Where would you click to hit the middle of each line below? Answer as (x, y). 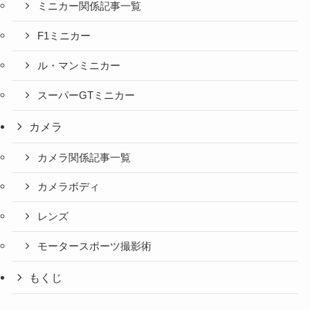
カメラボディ (69, 187)
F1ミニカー (64, 36)
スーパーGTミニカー (86, 95)
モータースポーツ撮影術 (95, 246)
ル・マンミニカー (79, 65)
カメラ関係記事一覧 (84, 157)
